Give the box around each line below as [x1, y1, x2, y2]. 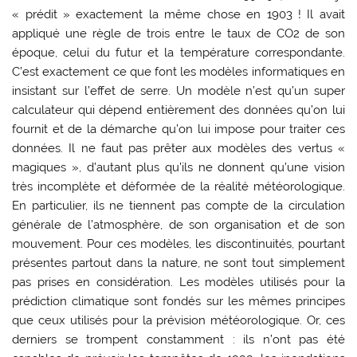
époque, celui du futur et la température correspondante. [12, 45, 345, 60]
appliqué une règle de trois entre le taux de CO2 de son [12, 25, 345, 41]
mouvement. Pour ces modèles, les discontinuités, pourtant [12, 236, 345, 251]
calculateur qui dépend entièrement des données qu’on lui [12, 102, 345, 117]
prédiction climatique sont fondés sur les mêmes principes [12, 293, 345, 308]
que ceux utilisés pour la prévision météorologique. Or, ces [12, 312, 345, 328]
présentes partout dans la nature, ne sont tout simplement [12, 255, 345, 270]
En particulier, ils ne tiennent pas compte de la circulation [12, 198, 345, 213]
